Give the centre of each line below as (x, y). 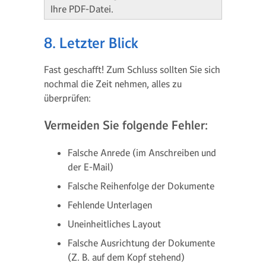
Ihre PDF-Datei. (82, 9)
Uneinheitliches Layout (114, 224)
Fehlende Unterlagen (110, 205)
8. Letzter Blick (91, 43)
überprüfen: (67, 98)
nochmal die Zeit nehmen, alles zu (113, 84)
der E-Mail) (91, 167)
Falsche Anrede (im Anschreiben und (142, 153)
